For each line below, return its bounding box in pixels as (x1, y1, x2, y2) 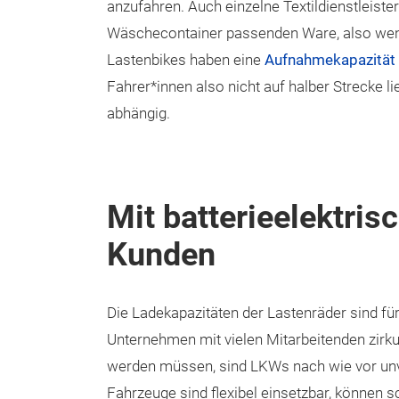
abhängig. (107, 105, 174, 122)
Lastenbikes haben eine (107, 52, 265, 69)
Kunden (107, 236, 216, 273)
